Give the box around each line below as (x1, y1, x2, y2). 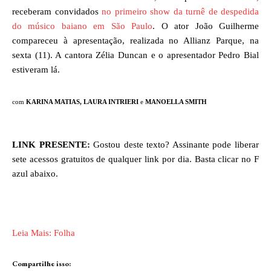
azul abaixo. (12, 168, 58, 178)
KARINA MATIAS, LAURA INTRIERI (24, 98, 140, 106)
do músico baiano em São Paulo (12, 21, 153, 31)
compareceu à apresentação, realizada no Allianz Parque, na (12, 35, 259, 45)
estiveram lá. (12, 64, 60, 74)
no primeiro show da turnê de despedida (102, 6, 259, 16)
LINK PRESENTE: (12, 139, 90, 149)
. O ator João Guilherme (152, 21, 260, 31)
